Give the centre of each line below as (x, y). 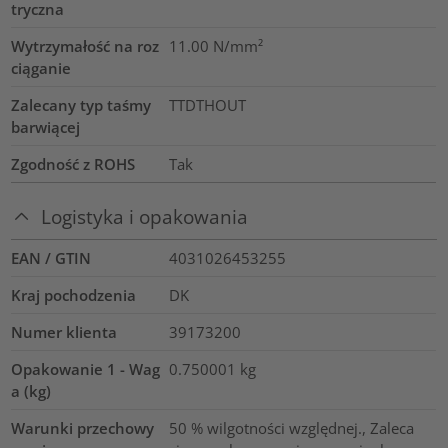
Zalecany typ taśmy (81, 105)
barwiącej (46, 127)
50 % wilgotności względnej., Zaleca (291, 427)
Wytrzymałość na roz (85, 46)
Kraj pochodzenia (74, 294)
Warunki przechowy (83, 427)
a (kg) (31, 390)
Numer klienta (64, 331)
